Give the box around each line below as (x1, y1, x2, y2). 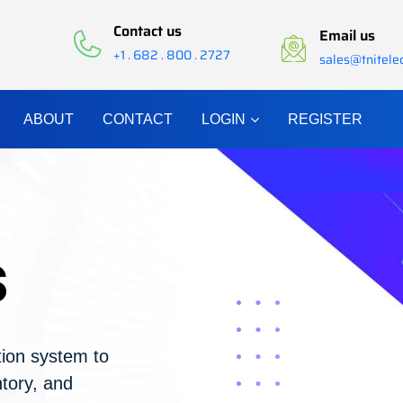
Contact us (113, 20, 183, 42)
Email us (319, 24, 376, 47)
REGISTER (288, 112, 363, 127)
